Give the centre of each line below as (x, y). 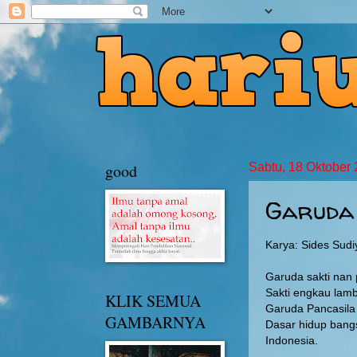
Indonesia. (292, 340)
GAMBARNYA (155, 322)
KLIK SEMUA (153, 301)
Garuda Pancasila (310, 308)
